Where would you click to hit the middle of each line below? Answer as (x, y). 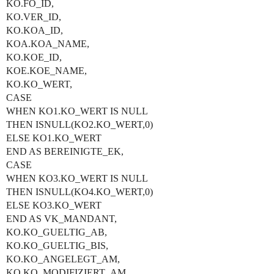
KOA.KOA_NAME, (48, 44)
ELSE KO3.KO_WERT (54, 205)
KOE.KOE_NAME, (46, 71)
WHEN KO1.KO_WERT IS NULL (77, 111)
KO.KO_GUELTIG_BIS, (57, 246)
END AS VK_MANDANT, (61, 219)
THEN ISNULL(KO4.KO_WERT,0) (80, 192)
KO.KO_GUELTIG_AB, (57, 232)
